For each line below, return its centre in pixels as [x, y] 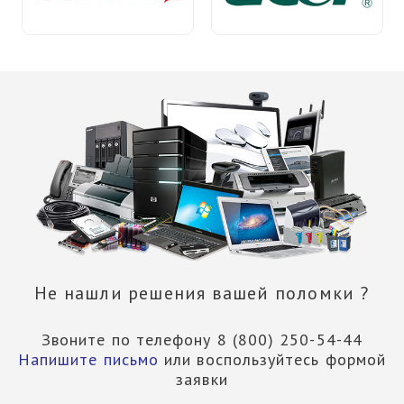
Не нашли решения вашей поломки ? [202, 293]
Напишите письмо [88, 359]
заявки [202, 379]
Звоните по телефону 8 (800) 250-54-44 [202, 340]
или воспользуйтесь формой [273, 359]
